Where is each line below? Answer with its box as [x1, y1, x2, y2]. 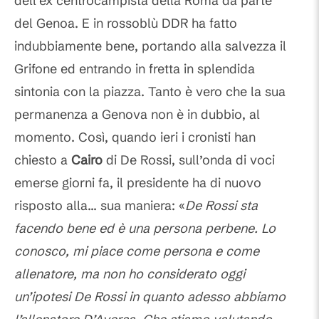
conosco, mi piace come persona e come [14, 243, 259, 260]
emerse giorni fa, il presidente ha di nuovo [14, 174, 261, 192]
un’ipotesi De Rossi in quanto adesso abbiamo [14, 288, 286, 305]
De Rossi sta [185, 197, 258, 214]
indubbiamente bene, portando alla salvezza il [14, 38, 286, 55]
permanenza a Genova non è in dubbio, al [14, 106, 260, 123]
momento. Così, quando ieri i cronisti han [14, 129, 256, 146]
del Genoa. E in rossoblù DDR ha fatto [14, 15, 237, 32]
